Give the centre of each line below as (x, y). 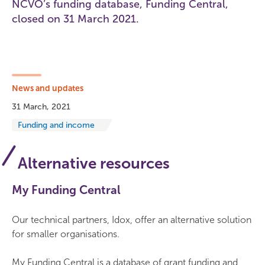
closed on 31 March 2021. (75, 19)
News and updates (48, 88)
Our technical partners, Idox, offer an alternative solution (132, 220)
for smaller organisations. (66, 234)
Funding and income (56, 125)
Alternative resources (94, 164)
